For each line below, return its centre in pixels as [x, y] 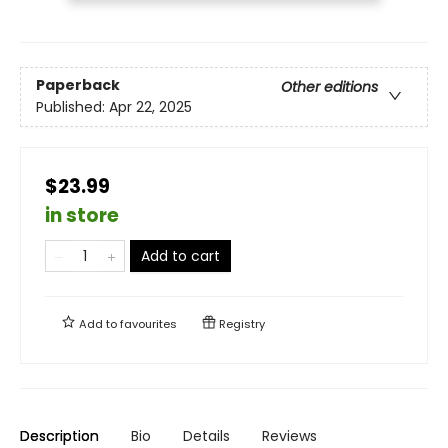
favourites [148, 323]
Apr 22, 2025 [150, 107]
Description [59, 435]
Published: [72, 107]
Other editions [329, 87]
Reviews [289, 435]
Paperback [78, 85]
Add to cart [180, 255]
